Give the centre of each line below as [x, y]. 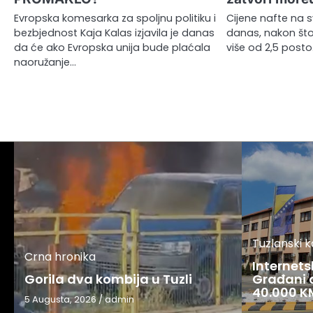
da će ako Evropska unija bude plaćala [112, 47]
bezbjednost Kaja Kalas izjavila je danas [114, 32]
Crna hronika [60, 256]
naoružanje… [45, 62]
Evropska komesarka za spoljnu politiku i [115, 18]
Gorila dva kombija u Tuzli [108, 279]
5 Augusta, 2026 [60, 299]
